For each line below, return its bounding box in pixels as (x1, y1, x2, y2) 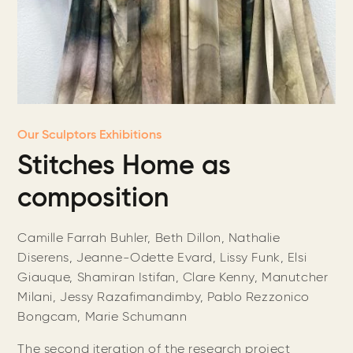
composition (17, 186, 169, 214)
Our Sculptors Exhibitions (17, 129, 162, 143)
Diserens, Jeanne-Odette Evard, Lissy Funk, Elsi (17, 251, 307, 266)
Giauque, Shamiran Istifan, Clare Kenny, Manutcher (17, 271, 329, 285)
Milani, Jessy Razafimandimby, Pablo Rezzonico (17, 291, 310, 305)
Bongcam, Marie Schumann (17, 310, 188, 325)
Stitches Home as (17, 154, 232, 181)
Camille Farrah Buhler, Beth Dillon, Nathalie (17, 232, 281, 246)
